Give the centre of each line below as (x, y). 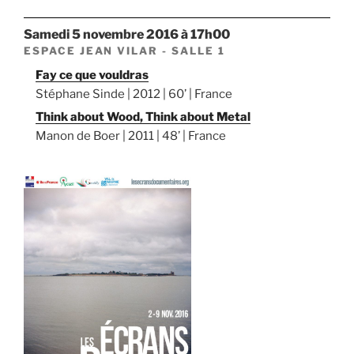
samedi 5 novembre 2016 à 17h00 (131, 35)
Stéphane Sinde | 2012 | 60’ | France (134, 94)
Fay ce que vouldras (92, 75)
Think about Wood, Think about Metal (143, 117)
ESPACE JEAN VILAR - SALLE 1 (124, 51)
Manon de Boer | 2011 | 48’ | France (131, 136)
